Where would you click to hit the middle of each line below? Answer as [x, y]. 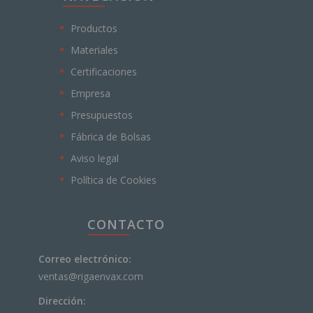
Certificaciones [104, 71]
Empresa [90, 93]
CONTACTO [126, 224]
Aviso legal [95, 158]
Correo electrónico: [85, 259]
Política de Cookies [114, 180]
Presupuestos [102, 115]
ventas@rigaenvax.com [91, 276]
